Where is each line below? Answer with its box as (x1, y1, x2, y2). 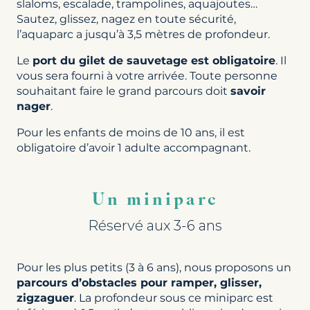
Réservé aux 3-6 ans (88, 217, 222, 234)
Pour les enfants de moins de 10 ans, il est (17, 125, 245, 139)
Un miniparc (91, 187, 219, 215)
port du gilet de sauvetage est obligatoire (33, 53, 275, 67)
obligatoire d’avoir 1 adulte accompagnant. (17, 140, 250, 154)
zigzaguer (17, 291, 74, 304)
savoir (230, 84, 266, 98)
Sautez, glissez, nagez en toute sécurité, (17, 12, 236, 26)
